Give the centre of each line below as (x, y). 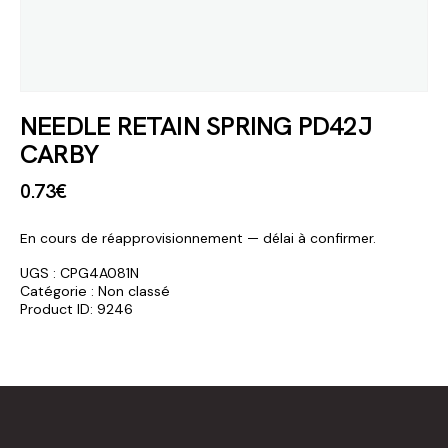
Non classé (134, 290)
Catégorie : (59, 290)
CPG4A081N (99, 272)
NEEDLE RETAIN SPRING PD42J (196, 126)
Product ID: (58, 308)
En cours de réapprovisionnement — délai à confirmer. (198, 237)
